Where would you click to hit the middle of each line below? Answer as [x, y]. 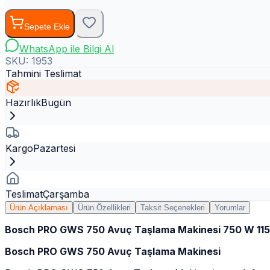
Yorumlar [230, 207]
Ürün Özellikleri [104, 207]
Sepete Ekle [47, 27]
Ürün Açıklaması [39, 207]
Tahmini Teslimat [43, 73]
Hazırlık [23, 102]
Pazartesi [54, 148]
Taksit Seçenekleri [173, 207]
